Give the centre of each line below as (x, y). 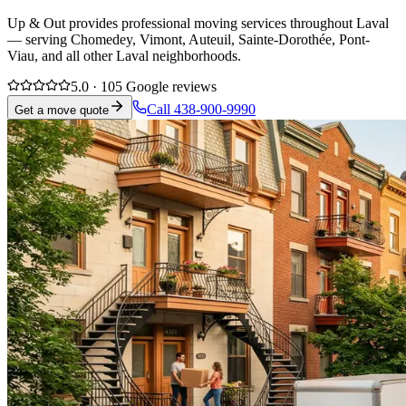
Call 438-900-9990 (201, 109)
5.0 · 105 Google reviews (144, 86)
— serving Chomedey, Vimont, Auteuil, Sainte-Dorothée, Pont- (188, 39)
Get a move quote (62, 110)
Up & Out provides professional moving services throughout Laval (198, 23)
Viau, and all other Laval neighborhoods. (124, 55)
